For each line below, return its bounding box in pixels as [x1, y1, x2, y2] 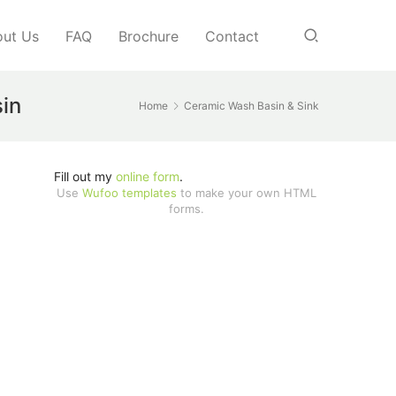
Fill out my [54, 169, 116, 184]
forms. [169, 202, 204, 216]
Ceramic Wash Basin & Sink [184, 99, 319, 112]
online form [116, 169, 179, 184]
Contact [205, 27, 259, 45]
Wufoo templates [82, 186, 177, 200]
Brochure [118, 27, 179, 45]
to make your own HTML [177, 186, 316, 200]
